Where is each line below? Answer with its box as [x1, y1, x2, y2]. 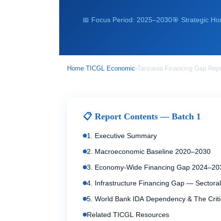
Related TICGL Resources [87, 211, 169, 219]
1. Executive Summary [87, 132, 157, 140]
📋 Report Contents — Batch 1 [83, 111, 201, 121]
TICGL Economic [86, 65, 135, 72]
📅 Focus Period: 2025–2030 [82, 16, 172, 24]
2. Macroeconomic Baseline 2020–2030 [87, 147, 211, 155]
